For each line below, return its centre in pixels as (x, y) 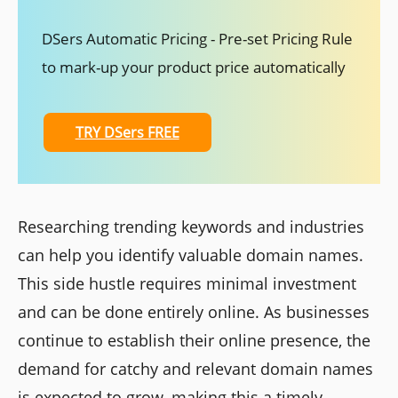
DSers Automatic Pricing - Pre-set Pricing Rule (197, 39)
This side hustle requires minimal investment (187, 284)
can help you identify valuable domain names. (191, 255)
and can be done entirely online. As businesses (194, 312)
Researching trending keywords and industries (191, 227)
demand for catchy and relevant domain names (195, 369)
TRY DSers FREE (127, 133)
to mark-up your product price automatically (193, 67)
